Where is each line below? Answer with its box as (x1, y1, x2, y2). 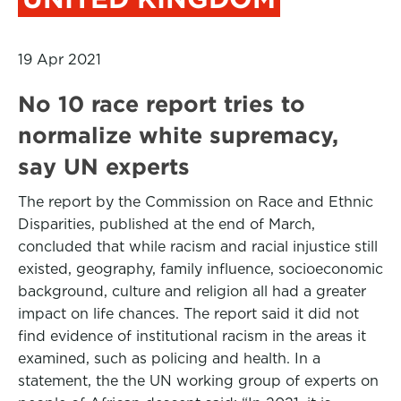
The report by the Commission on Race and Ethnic (18, 193, 373, 210)
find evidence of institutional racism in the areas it (18, 328, 366, 345)
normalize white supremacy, (18, 123, 338, 148)
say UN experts (18, 154, 190, 179)
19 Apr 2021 (18, 51, 101, 68)
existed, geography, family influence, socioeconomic (18, 260, 383, 277)
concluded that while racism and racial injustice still (18, 238, 378, 255)
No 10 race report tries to (18, 91, 305, 116)
